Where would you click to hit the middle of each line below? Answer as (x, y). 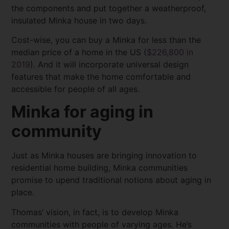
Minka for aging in (83, 112)
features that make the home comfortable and (101, 76)
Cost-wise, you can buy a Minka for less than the (106, 40)
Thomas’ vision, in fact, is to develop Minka (95, 212)
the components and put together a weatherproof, (109, 8)
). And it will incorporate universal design (110, 64)
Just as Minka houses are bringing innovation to (104, 156)
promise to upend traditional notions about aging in (111, 180)
